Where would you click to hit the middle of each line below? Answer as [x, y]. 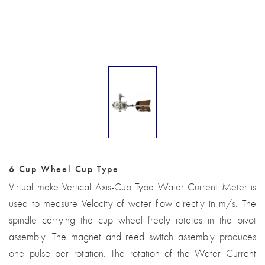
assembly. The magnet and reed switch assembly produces [132, 237]
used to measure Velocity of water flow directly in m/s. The [132, 204]
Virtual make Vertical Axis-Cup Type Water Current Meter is [132, 187]
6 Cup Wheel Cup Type [64, 169]
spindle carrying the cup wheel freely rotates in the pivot [132, 220]
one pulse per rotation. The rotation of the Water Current [132, 253]
